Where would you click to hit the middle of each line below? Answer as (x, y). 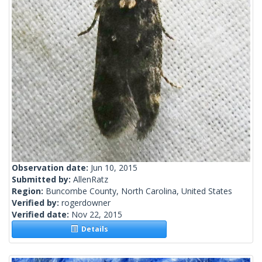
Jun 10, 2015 (114, 168)
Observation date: (51, 168)
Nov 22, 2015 (97, 215)
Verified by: (37, 203)
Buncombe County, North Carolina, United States (139, 191)
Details (93, 229)
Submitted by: (42, 180)
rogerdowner (86, 203)
